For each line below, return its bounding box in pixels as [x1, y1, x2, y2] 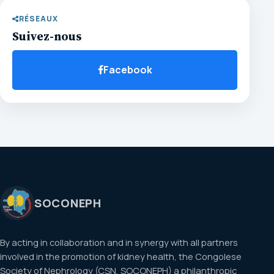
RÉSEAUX [18, 13, 58, 24]
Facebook [103, 63, 152, 77]
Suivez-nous [12, 28, 82, 45]
